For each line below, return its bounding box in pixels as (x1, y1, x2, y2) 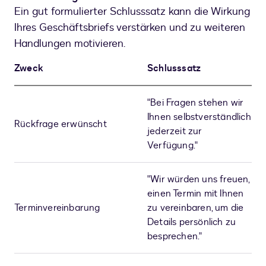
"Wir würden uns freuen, (147, 173, 250, 186)
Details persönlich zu (147, 216, 236, 229)
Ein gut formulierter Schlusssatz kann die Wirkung (14, 4, 250, 20)
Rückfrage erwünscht (14, 118, 107, 131)
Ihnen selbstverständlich (147, 110, 251, 124)
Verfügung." (147, 139, 198, 153)
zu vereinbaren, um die (147, 201, 244, 215)
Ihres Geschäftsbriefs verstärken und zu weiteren (14, 20, 245, 36)
